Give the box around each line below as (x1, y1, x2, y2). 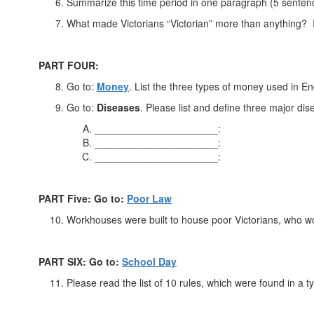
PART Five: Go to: (39, 191, 127, 206)
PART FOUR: (39, 58, 99, 73)
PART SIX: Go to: (39, 254, 122, 269)
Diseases (97, 100, 140, 115)
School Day (122, 254, 177, 269)
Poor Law (127, 191, 172, 206)
